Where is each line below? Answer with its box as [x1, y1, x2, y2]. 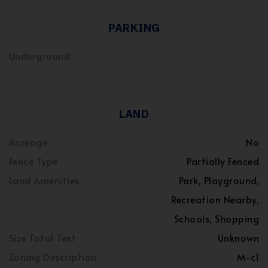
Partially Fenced [187, 154, 259, 168]
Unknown [217, 231, 259, 245]
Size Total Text [9, 231, 77, 245]
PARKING [108, 20, 160, 35]
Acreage [9, 135, 48, 149]
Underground [9, 49, 71, 63]
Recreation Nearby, [171, 193, 259, 206]
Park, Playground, [178, 173, 259, 187]
